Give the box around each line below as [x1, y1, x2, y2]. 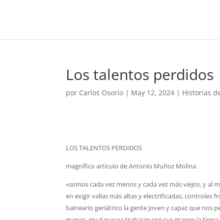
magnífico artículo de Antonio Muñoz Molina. [66, 162, 198, 170]
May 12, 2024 [131, 88, 175, 97]
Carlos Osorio [79, 88, 124, 97]
